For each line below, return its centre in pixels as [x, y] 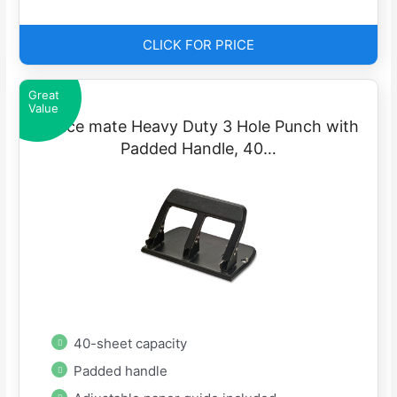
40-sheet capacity [131, 343]
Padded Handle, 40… [198, 148]
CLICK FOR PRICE [198, 44]
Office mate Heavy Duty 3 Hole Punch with [198, 126]
